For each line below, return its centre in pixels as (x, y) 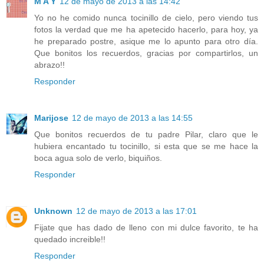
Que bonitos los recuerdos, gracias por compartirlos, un (146, 53)
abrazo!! (49, 65)
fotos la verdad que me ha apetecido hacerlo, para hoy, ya (146, 29)
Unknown (53, 211)
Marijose (51, 118)
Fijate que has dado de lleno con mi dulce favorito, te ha (146, 227)
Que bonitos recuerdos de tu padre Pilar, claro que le (146, 134)
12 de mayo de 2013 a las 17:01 (136, 211)
